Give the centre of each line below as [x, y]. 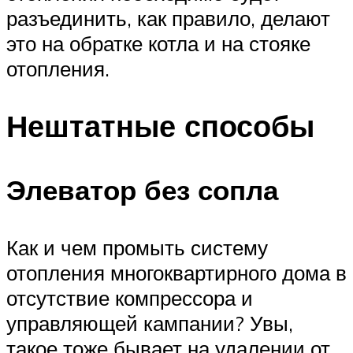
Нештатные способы [160, 125]
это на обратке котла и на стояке [158, 44]
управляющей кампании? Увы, [150, 323]
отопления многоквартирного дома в [176, 273]
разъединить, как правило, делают [168, 19]
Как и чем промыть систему [137, 248]
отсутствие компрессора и [130, 298]
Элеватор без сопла [142, 190]
